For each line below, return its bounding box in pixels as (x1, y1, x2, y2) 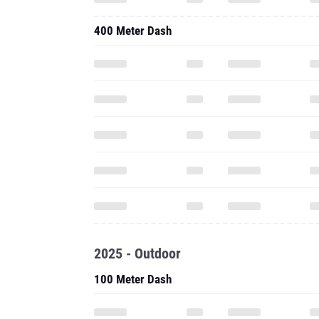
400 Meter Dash (94, 23, 172, 38)
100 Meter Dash (94, 272, 172, 286)
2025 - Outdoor (94, 245, 181, 262)
